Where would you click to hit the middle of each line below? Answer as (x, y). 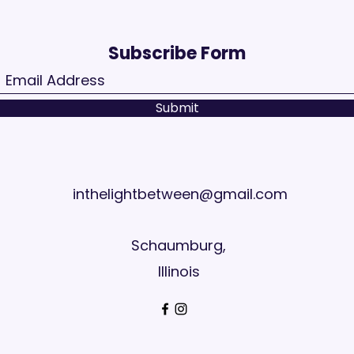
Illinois (179, 271)
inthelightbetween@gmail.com (180, 194)
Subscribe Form (177, 53)
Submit (177, 108)
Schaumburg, (179, 245)
